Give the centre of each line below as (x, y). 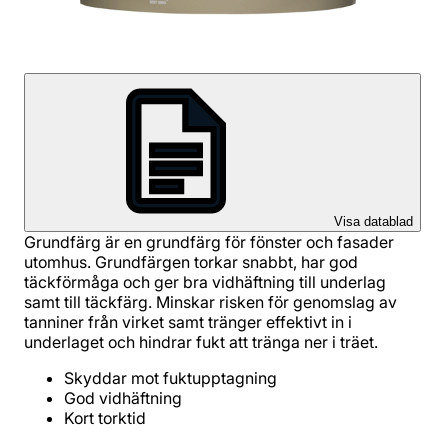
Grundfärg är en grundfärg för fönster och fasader (209, 242)
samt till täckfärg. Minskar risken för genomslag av (210, 302)
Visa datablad (373, 221)
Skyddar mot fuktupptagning (170, 378)
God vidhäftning (123, 398)
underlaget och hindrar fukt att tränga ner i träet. (201, 342)
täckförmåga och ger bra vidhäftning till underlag (205, 282)
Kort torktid (105, 418)
